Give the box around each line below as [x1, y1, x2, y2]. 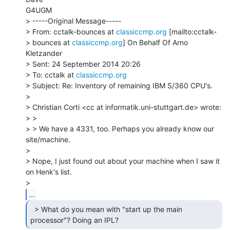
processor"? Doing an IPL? [30, 215, 121, 224]
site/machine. [26, 135, 70, 144]
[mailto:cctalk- [167, 27, 217, 36]
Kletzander [26, 48, 62, 57]
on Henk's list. [26, 167, 72, 176]
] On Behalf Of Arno [123, 37, 188, 47]
